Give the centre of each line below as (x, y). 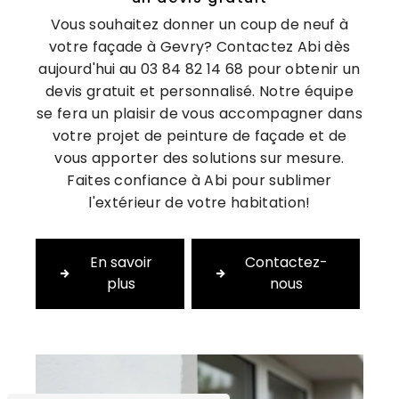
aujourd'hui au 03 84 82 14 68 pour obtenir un (199, 69)
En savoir (121, 263)
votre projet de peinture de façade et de (199, 135)
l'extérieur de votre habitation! (199, 202)
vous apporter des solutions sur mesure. (199, 158)
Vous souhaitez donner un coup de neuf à (199, 24)
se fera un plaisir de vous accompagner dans (199, 113)
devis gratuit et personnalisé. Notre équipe (199, 91)
